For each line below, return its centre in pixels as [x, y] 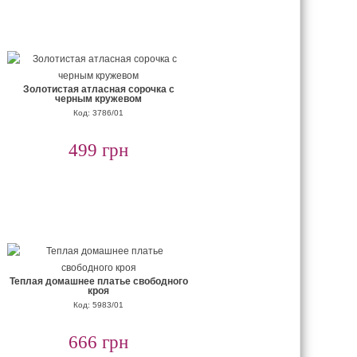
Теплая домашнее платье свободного [98, 281]
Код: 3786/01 [98, 113]
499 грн [98, 150]
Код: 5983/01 [98, 305]
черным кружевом [98, 99]
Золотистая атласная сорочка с [98, 89]
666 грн [98, 342]
